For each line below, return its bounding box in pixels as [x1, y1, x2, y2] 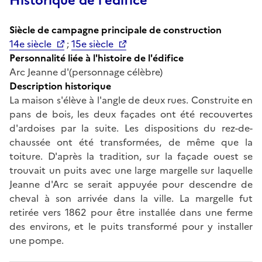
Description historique [9, 78, 111, 93]
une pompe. [9, 233, 64, 247]
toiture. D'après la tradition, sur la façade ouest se [9, 149, 253, 163]
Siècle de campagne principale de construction [9, 22, 222, 37]
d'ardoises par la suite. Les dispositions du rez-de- [9, 120, 253, 135]
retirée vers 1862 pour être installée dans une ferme [9, 205, 253, 219]
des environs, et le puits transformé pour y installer [9, 219, 253, 233]
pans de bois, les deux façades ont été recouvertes [9, 106, 253, 121]
